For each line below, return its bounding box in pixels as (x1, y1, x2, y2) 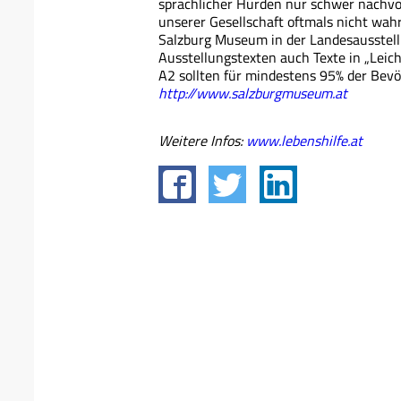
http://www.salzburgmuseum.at (158, 81, 347, 104)
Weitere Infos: (158, 129, 246, 151)
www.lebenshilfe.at (246, 129, 363, 151)
